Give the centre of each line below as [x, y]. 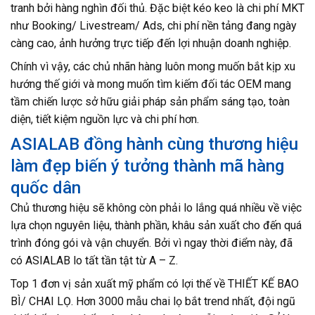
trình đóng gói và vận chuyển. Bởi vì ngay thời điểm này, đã [152, 243]
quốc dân [46, 188]
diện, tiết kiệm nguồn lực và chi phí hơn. [105, 119]
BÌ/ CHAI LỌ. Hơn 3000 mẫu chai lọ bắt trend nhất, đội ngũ [153, 301]
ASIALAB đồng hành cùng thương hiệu [154, 144]
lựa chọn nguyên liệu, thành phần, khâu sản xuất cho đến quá [156, 225]
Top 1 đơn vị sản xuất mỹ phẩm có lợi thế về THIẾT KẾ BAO [155, 284]
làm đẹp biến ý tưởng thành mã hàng [147, 166]
